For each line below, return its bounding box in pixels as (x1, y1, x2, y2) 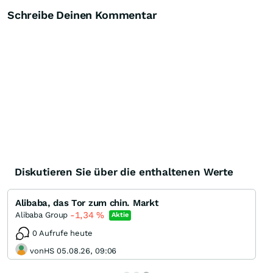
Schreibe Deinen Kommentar (7, 9, 157, 22)
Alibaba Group (15, 210, 68, 220)
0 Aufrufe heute (32, 229, 93, 238)
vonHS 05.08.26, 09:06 (30, 246, 117, 255)
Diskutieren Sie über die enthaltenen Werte (15, 166, 233, 179)
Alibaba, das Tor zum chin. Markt (15, 197, 158, 209)
